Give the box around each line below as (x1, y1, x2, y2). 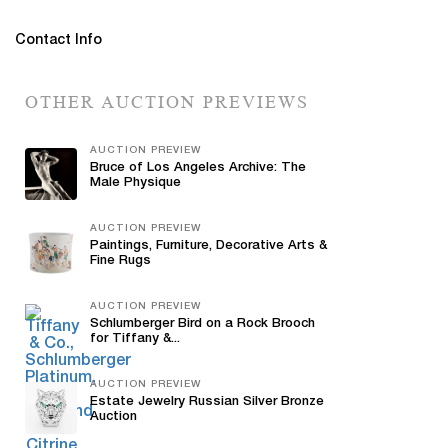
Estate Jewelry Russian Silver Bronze (90, 396, 324, 409)
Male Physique (90, 177, 181, 190)
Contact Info (15, 34, 102, 48)
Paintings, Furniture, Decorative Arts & (90, 240, 327, 253)
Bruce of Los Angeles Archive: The (90, 162, 306, 175)
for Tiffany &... (90, 333, 180, 346)
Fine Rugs (90, 255, 151, 268)
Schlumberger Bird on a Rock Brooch (90, 318, 315, 331)
